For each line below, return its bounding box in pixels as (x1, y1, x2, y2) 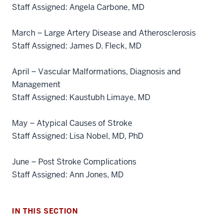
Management (12, 79, 62, 90)
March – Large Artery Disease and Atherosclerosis (12, 28, 198, 38)
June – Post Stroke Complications (12, 157, 138, 167)
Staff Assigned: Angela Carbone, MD (12, 2, 144, 12)
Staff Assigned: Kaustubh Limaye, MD (12, 92, 150, 103)
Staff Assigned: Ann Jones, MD (12, 169, 123, 180)
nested (181, 200, 207, 211)
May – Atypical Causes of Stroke (12, 118, 134, 128)
